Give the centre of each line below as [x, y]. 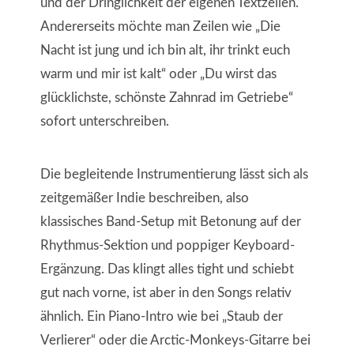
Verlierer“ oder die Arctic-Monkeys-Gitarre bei [175, 340]
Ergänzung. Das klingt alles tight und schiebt [167, 269]
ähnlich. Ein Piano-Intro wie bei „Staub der [161, 316]
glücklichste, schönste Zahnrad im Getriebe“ [166, 98]
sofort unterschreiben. [104, 122]
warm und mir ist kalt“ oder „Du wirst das [158, 74]
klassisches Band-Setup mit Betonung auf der [170, 221]
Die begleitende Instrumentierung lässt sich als [174, 174]
